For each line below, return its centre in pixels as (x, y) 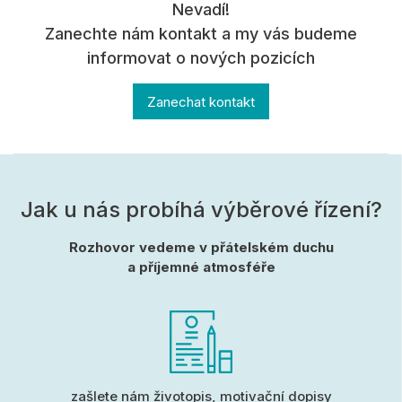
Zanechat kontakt (201, 101)
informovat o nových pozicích (201, 58)
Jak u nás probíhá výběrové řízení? (201, 209)
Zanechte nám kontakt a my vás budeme (201, 34)
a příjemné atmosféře (201, 267)
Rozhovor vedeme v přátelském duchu (201, 247)
